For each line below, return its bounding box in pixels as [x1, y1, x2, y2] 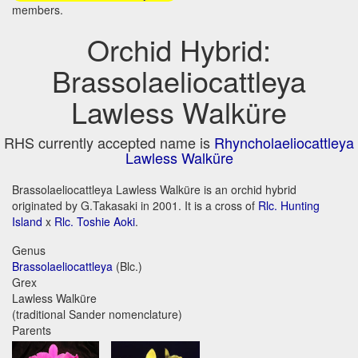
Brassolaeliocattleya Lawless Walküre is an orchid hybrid [12, 181, 296, 198]
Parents [12, 322, 51, 339]
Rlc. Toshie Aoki [54, 213, 135, 230]
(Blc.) [113, 258, 142, 275]
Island [12, 213, 42, 230]
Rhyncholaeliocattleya [214, 132, 354, 153]
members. [12, 2, 63, 18]
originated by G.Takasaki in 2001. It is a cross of [12, 197, 258, 214]
